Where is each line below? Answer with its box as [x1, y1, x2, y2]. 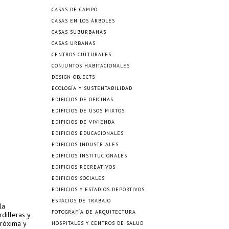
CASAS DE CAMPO [52, 6, 98, 13]
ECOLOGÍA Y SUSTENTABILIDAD [52, 85, 132, 91]
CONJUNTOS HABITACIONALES [52, 62, 130, 69]
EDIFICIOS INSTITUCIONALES [52, 152, 127, 159]
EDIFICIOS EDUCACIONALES [52, 130, 124, 136]
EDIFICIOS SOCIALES [52, 175, 105, 181]
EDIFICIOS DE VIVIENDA [52, 119, 115, 125]
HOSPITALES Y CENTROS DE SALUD [52, 220, 144, 226]
